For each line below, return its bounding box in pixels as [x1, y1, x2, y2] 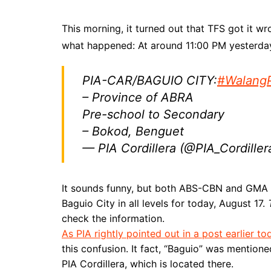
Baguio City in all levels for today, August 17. [62, 197, 268, 209]
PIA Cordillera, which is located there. [62, 258, 233, 270]
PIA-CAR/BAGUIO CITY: [82, 73, 217, 88]
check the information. [62, 212, 165, 224]
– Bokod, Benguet [82, 124, 184, 139]
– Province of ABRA [82, 90, 194, 105]
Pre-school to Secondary [82, 107, 224, 122]
